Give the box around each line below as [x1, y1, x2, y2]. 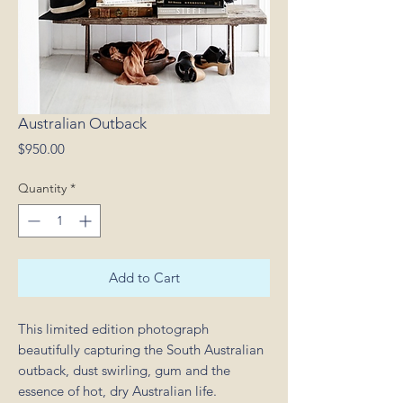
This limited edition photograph [18, 320, 209, 337]
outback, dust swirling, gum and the [18, 362, 230, 379]
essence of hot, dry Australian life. [18, 382, 217, 399]
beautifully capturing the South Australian [18, 341, 264, 358]
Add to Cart [108, 269, 180, 286]
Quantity [18, 180, 67, 196]
